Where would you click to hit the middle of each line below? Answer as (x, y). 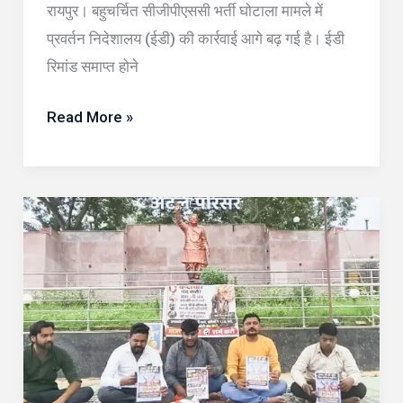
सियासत (67, 377)
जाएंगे (60, 21)
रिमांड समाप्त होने (92, 66)
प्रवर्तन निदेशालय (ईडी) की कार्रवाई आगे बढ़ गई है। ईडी (195, 38)
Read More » (90, 117)
